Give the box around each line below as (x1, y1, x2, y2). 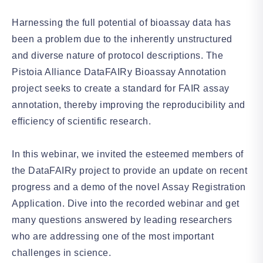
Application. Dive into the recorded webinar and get (12, 198, 240, 208)
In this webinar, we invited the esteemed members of (12, 149, 244, 159)
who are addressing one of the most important (12, 231, 214, 241)
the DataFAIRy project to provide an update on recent (12, 165, 247, 176)
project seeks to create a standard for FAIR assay (12, 83, 230, 93)
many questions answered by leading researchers (12, 214, 232, 225)
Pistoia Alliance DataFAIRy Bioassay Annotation (12, 66, 226, 77)
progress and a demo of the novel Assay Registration (12, 181, 246, 192)
